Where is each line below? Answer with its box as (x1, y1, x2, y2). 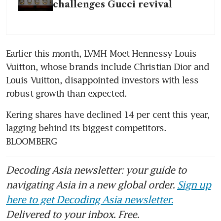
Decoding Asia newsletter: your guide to (6, 164, 186, 176)
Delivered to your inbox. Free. (6, 208, 139, 220)
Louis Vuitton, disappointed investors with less (6, 74, 198, 85)
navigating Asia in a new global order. (6, 179, 177, 190)
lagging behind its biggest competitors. (6, 122, 166, 133)
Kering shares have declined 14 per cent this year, (6, 109, 210, 120)
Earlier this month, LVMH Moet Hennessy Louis (6, 48, 197, 59)
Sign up (177, 179, 211, 190)
